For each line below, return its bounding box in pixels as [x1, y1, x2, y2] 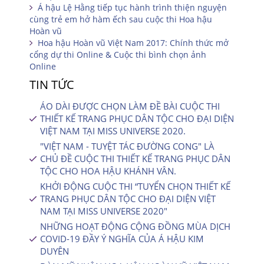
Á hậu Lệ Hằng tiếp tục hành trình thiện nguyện [38, 2, 227, 13]
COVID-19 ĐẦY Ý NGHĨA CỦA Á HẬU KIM [40, 233, 204, 245]
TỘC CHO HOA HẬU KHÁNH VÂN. [40, 165, 176, 177]
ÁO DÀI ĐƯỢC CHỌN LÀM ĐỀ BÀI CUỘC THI [40, 100, 220, 112]
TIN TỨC [29, 77, 74, 93]
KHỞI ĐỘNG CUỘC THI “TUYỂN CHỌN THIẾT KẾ [40, 180, 230, 192]
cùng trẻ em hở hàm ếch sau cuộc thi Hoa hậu [29, 14, 212, 25]
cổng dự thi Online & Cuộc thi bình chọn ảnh [29, 49, 206, 60]
